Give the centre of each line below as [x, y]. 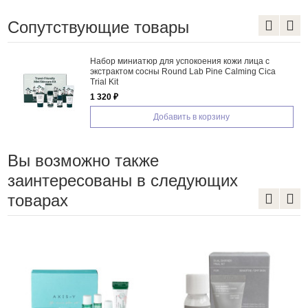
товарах [37, 200]
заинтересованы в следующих [122, 180]
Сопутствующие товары [98, 27]
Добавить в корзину [192, 117]
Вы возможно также [83, 160]
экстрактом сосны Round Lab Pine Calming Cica [183, 71]
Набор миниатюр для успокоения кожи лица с [179, 61]
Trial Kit [104, 81]
